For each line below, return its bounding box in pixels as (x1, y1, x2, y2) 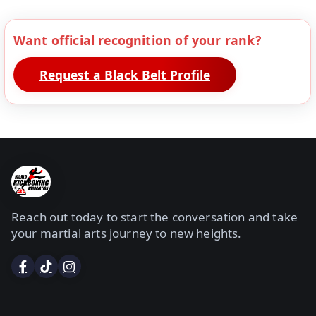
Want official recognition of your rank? (13, 32, 261, 49)
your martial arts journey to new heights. (11, 224, 242, 241)
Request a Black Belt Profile (39, 66, 210, 83)
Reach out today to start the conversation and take (11, 208, 298, 225)
